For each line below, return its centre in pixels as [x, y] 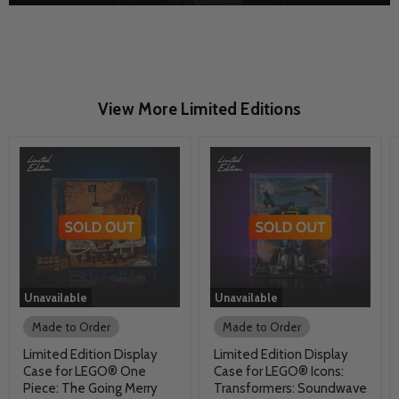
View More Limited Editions [199, 109]
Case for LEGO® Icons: [279, 371]
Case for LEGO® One [85, 371]
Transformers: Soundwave [290, 388]
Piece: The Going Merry [90, 388]
